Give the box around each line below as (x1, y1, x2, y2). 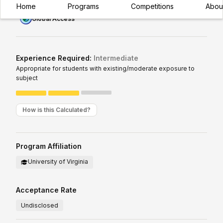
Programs (68, 1, 99, 10)
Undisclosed (21, 202, 58, 210)
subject (16, 74, 38, 82)
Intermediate (94, 54, 138, 63)
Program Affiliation (16, 142, 82, 151)
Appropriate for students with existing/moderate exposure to (16, 65, 195, 73)
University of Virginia (28, 158, 88, 166)
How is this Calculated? (22, 106, 91, 114)
